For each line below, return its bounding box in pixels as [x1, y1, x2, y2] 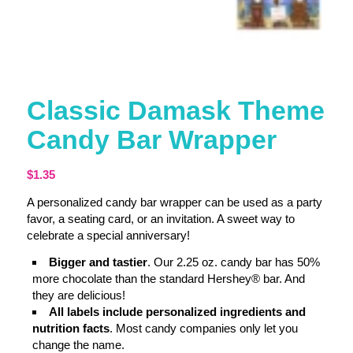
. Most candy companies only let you [109, 321, 298, 336]
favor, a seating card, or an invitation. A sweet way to [26, 212, 295, 226]
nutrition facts [32, 321, 110, 336]
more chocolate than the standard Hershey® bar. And [32, 272, 305, 286]
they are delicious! [32, 288, 125, 303]
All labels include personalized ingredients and [48, 305, 306, 319]
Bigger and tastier [48, 255, 147, 269]
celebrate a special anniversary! [26, 229, 190, 243]
